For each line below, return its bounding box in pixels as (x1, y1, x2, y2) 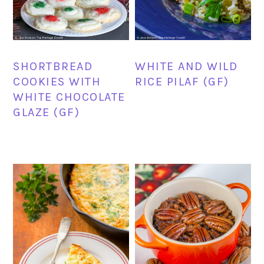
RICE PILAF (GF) (135, 74, 229, 88)
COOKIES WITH (13, 74, 101, 88)
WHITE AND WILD (135, 59, 238, 73)
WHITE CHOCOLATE (13, 90, 126, 104)
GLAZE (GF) (13, 105, 80, 119)
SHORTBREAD (13, 59, 93, 73)
